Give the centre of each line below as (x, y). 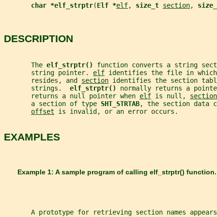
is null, (170, 96)
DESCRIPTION (39, 39)
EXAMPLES (32, 137)
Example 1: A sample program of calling (77, 172)
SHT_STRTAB (120, 103)
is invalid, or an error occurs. (116, 111)
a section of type (52, 103)
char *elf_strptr (62, 5)
